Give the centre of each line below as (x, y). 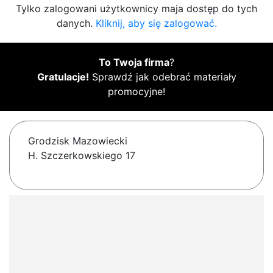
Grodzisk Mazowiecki (78, 141)
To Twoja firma (134, 62)
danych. (76, 23)
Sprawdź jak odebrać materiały (162, 77)
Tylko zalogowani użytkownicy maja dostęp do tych (136, 9)
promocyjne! (136, 92)
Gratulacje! (63, 77)
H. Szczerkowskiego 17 (82, 156)
